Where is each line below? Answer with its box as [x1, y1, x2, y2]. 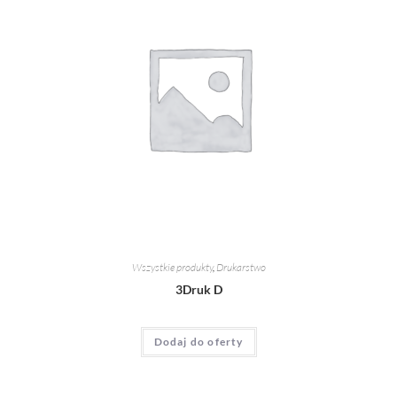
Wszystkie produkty [131, 261, 213, 274]
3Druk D [175, 282, 222, 297]
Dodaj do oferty [153, 335, 244, 348]
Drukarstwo [215, 261, 266, 274]
